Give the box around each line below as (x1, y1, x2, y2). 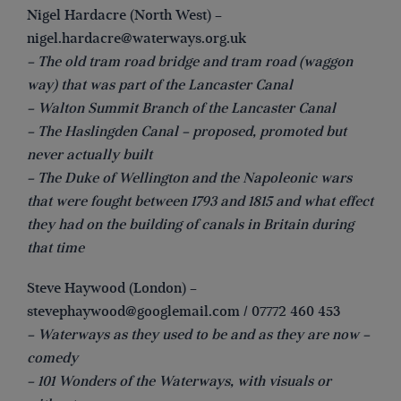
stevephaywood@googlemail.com (27, 303, 240, 321)
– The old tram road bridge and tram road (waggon (27, 53, 353, 72)
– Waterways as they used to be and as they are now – (27, 326, 370, 345)
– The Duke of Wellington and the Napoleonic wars (27, 169, 352, 188)
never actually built (27, 146, 152, 165)
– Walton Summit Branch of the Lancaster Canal (27, 99, 336, 118)
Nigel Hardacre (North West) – (27, 6, 222, 25)
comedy (27, 349, 78, 368)
